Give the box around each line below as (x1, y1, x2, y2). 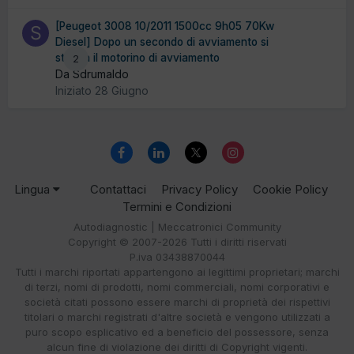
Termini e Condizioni (122, 199, 232, 215)
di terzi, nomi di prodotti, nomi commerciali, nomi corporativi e (24, 281, 330, 294)
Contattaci (90, 182, 146, 198)
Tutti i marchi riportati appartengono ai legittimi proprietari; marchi (14, 265, 340, 279)
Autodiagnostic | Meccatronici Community (73, 220, 281, 234)
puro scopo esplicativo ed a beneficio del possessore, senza (25, 326, 329, 339)
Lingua (14, 182, 53, 198)
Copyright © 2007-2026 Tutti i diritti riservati (67, 235, 287, 249)
